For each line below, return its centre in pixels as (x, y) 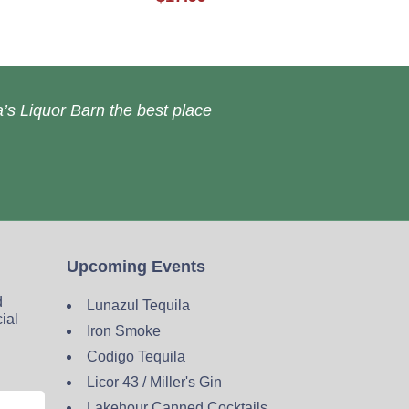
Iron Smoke (124, 331)
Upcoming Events (136, 267)
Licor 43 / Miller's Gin (154, 383)
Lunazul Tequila (138, 306)
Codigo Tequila (136, 357)
